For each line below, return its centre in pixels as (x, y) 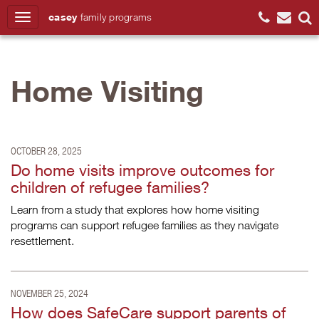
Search (283, 56)
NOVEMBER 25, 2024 (49, 293)
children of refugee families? (110, 187)
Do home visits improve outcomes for (142, 170)
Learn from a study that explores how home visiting (135, 209)
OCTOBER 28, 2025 (46, 151)
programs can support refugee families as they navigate (145, 225)
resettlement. (42, 241)
